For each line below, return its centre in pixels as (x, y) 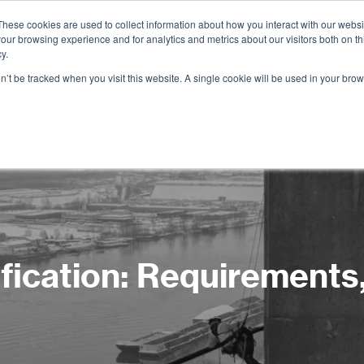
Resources (318, 53)
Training (134, 53)
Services (37, 53)
